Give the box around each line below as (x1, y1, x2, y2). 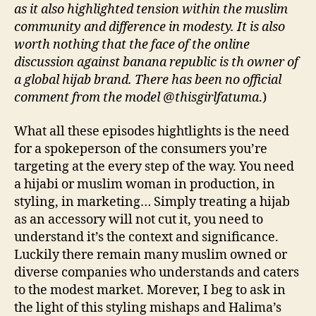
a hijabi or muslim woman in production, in (14, 176, 275, 193)
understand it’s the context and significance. (14, 229, 279, 245)
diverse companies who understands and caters (14, 264, 299, 281)
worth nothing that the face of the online (14, 37, 250, 54)
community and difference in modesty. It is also (14, 19, 285, 36)
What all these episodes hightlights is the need (14, 123, 289, 140)
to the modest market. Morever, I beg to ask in (14, 281, 286, 298)
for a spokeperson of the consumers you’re (14, 140, 267, 157)
